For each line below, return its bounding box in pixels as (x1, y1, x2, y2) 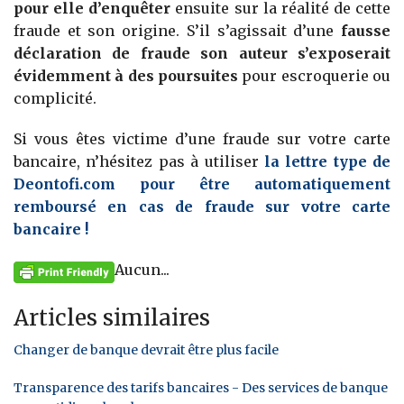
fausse (341, 22, 390, 41)
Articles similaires (14, 303, 210, 332)
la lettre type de (258, 152, 390, 171)
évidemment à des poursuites (14, 67, 238, 86)
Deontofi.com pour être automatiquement (14, 175, 390, 194)
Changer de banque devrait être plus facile (14, 341, 279, 358)
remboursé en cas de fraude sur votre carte (14, 197, 390, 216)
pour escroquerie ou (238, 67, 390, 86)
